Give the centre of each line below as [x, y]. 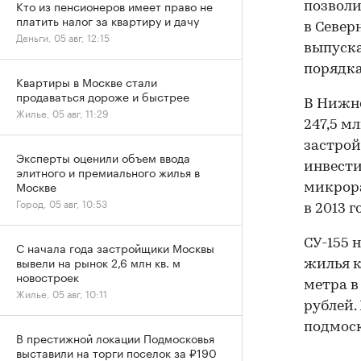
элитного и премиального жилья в [108, 172]
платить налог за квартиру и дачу [108, 20]
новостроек [48, 276]
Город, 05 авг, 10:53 [62, 203]
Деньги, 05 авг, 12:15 [63, 37]
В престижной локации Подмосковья [115, 338]
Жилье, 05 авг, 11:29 [62, 112]
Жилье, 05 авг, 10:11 [62, 293]
